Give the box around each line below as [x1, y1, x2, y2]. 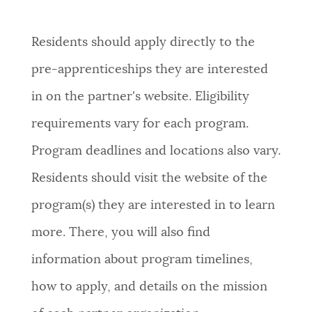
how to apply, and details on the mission [31, 281, 267, 294]
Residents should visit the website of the [31, 172, 267, 185]
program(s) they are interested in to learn [31, 199, 275, 212]
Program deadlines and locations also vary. [31, 145, 281, 158]
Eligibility [194, 91, 249, 104]
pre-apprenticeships [31, 63, 155, 77]
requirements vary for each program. [31, 118, 249, 131]
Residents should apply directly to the [31, 36, 255, 49]
